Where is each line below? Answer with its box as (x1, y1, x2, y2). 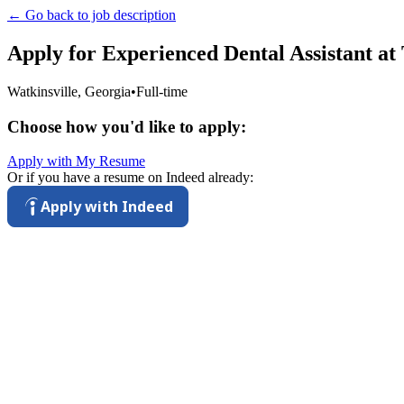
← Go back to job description (7, 7, 176, 23)
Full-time (136, 83, 188, 99)
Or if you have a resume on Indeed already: (7, 170, 253, 186)
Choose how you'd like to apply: (7, 116, 246, 136)
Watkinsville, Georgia (7, 83, 131, 99)
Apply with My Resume (7, 153, 145, 170)
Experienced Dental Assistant (102, 41, 372, 65)
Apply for (7, 41, 102, 65)
